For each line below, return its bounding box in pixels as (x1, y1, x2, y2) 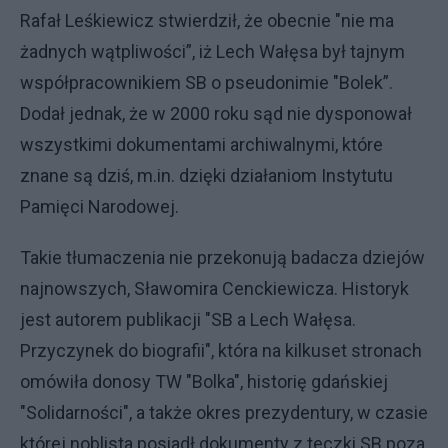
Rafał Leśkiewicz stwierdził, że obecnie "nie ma (20, 9, 394, 31)
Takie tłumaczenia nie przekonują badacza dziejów (20, 246, 425, 268)
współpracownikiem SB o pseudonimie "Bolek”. (20, 71, 393, 93)
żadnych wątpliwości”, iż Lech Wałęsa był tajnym (20, 40, 405, 62)
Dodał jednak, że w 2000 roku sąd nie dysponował (20, 102, 412, 124)
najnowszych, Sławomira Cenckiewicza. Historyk (20, 277, 409, 299)
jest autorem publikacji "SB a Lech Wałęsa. (20, 308, 356, 330)
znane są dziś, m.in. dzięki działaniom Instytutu (20, 164, 393, 186)
